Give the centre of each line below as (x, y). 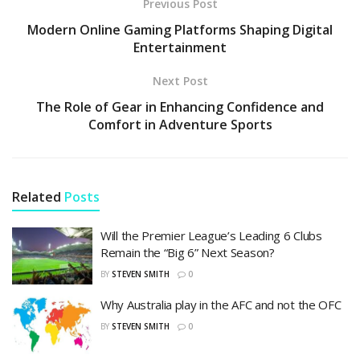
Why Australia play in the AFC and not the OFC (221, 305)
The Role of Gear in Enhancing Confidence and (180, 106)
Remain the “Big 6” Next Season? (188, 252)
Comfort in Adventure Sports (180, 124)
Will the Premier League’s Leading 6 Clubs (211, 235)
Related (37, 196)
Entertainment (180, 47)
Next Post (180, 80)
